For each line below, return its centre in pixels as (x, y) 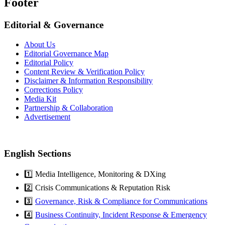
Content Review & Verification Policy (84, 71)
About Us (40, 44)
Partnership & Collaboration (69, 107)
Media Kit (40, 98)
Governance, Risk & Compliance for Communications (121, 201)
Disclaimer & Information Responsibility (88, 80)
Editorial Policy (49, 62)
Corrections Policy (53, 89)
